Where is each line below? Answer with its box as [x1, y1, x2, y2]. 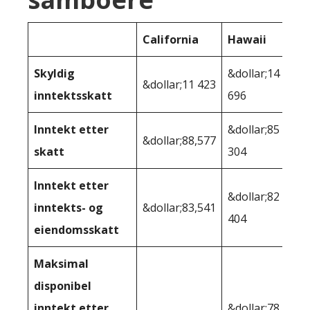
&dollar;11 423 [143, 76, 216, 92]
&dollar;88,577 [143, 132, 216, 148]
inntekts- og [34, 199, 103, 215]
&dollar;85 [228, 121, 280, 137]
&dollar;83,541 [143, 199, 216, 215]
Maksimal [34, 255, 89, 271]
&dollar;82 [228, 188, 280, 204]
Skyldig [34, 65, 75, 81]
